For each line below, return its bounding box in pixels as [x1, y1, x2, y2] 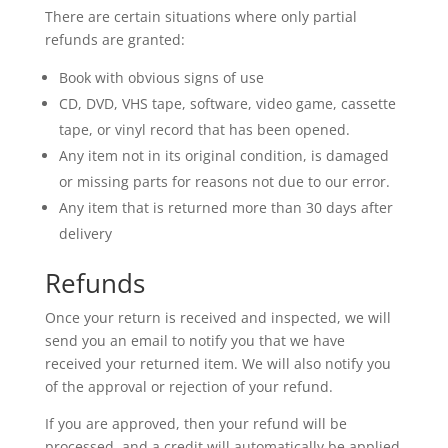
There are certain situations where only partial [44, 7, 357, 26]
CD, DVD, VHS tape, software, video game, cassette [58, 94, 396, 113]
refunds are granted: [44, 30, 185, 49]
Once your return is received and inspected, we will [44, 308, 391, 327]
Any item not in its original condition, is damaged [58, 146, 389, 165]
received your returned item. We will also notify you [44, 354, 391, 373]
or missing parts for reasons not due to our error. [58, 172, 390, 191]
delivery [58, 224, 112, 243]
